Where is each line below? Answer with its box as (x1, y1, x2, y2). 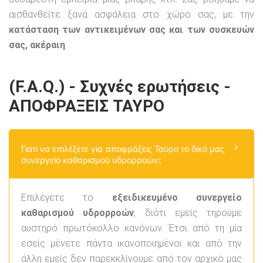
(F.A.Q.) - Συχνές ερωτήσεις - (9, 77, 231, 97)
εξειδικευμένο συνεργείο (112, 191, 242, 203)
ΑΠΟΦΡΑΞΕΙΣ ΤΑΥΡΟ (9, 96, 164, 116)
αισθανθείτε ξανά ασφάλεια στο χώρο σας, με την (9, 9, 254, 21)
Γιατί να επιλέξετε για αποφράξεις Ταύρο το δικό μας (21, 143, 224, 154)
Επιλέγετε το (21, 191, 112, 203)
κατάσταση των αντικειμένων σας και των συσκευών (9, 24, 254, 36)
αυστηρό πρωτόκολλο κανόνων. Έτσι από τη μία (21, 222, 242, 234)
